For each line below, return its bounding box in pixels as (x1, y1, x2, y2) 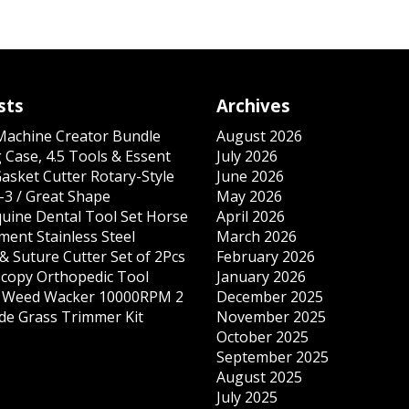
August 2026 (216, 126, 303, 146)
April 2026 (216, 206, 286, 226)
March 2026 (216, 226, 298, 246)
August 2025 (216, 367, 303, 387)
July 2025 (216, 387, 278, 407)
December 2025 (216, 287, 324, 307)
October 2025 (216, 327, 309, 347)
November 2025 (216, 307, 327, 327)
